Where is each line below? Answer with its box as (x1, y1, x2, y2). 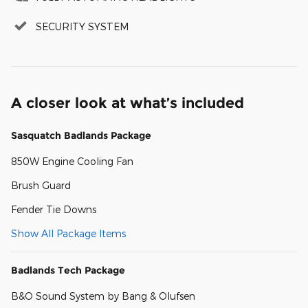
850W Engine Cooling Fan (11, 155, 133, 167)
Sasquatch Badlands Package (11, 129, 151, 142)
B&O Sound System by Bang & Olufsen (11, 289, 195, 302)
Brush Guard (11, 179, 71, 191)
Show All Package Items (11, 227, 126, 239)
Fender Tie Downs (11, 203, 96, 215)
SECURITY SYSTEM (36, 20, 129, 32)
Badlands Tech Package (11, 263, 125, 276)
